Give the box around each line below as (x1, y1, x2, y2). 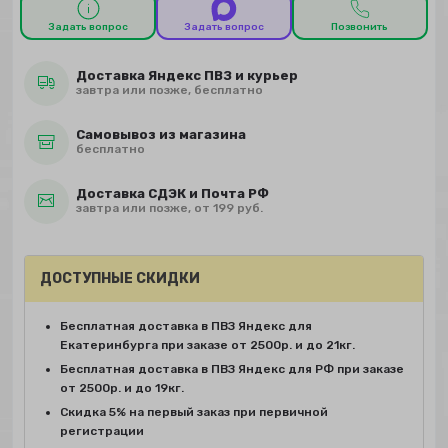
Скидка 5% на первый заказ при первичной (59, 404, 328, 419)
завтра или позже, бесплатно (75, 83, 263, 98)
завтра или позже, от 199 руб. (75, 201, 263, 216)
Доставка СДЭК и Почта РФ (75, 186, 269, 202)
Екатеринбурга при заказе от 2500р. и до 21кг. (59, 337, 355, 352)
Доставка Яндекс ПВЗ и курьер (75, 68, 298, 84)
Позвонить (331, 21, 389, 34)
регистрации (59, 423, 144, 438)
